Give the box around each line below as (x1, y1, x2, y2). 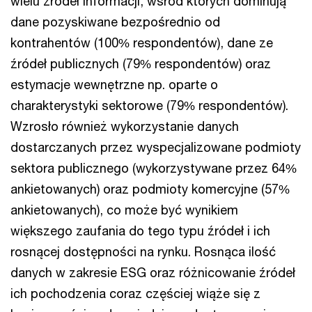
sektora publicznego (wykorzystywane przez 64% (10, 160, 297, 175)
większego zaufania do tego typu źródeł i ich (10, 223, 270, 238)
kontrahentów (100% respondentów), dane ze (10, 35, 273, 50)
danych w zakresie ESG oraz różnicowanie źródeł (10, 265, 295, 280)
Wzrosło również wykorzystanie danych (10, 118, 239, 134)
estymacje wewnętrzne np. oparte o (10, 77, 218, 92)
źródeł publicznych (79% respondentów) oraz (10, 56, 271, 71)
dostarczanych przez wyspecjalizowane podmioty (10, 139, 301, 155)
